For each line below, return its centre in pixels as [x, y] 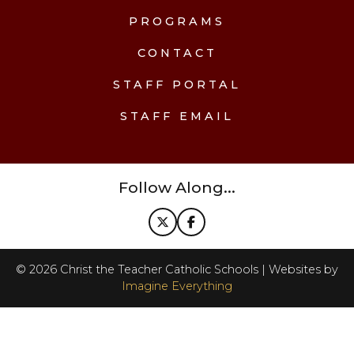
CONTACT [177, 53]
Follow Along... [177, 187]
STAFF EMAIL [177, 116]
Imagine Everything [177, 286]
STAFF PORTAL [177, 85]
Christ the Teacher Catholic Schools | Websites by [198, 269]
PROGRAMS [177, 21]
